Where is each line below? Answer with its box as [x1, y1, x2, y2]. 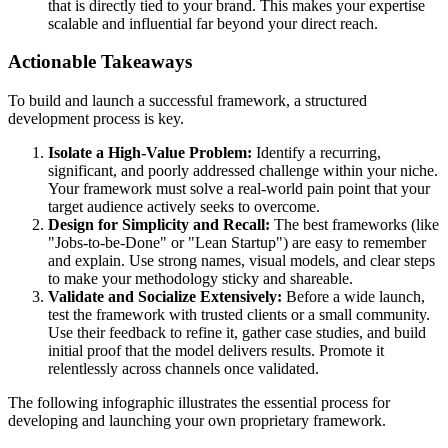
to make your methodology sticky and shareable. [48, 270, 353, 288]
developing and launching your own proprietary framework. [8, 412, 386, 430]
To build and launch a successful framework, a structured [8, 92, 367, 110]
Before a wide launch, [282, 288, 425, 306]
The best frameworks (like [270, 216, 439, 234]
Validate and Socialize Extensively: [48, 288, 282, 306]
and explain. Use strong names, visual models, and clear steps [48, 252, 435, 270]
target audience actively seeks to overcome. [48, 198, 320, 216]
